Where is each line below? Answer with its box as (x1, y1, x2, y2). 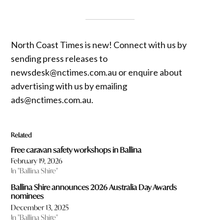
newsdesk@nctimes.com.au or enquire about (11, 66, 183, 78)
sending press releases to (11, 53, 108, 64)
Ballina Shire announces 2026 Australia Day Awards (11, 182, 177, 192)
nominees (11, 191, 44, 201)
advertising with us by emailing (11, 80, 128, 91)
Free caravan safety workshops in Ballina (11, 144, 142, 155)
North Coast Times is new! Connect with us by (11, 39, 187, 50)
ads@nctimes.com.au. (11, 94, 94, 105)
